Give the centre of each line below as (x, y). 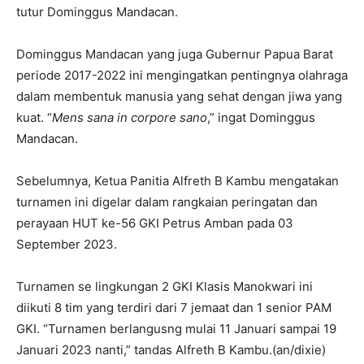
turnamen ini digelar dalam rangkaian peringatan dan (167, 201)
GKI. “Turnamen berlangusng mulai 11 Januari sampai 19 (176, 328)
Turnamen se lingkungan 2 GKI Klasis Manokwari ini (165, 286)
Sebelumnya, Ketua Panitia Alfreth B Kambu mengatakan (178, 180)
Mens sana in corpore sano (130, 117)
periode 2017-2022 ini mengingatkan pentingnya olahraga (182, 75)
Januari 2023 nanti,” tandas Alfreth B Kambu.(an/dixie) (171, 349)
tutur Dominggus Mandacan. (97, 11)
